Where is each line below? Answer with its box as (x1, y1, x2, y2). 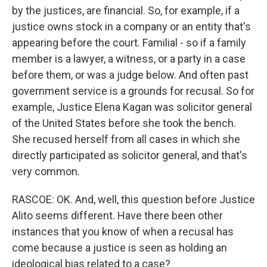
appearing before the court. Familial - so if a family (12, 36, 246, 49)
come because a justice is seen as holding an (12, 241, 227, 254)
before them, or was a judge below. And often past (12, 69, 249, 81)
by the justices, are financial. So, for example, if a (12, 4, 240, 17)
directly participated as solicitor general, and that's (12, 149, 247, 162)
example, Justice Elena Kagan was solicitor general (12, 101, 252, 113)
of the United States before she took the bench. (12, 117, 236, 129)
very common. (12, 165, 80, 178)
